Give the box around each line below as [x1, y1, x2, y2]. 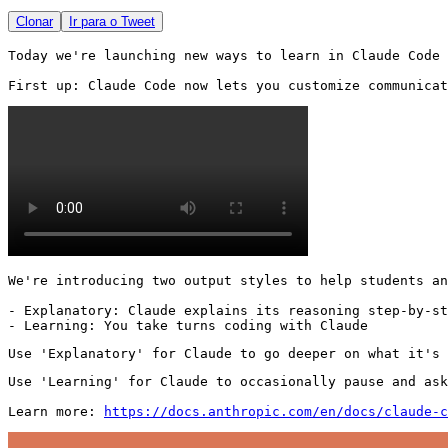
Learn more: [8, 403, 104, 419]
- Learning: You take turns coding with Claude [8, 317, 368, 333]
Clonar [16, 13, 53, 29]
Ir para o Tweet [69, 13, 155, 29]
